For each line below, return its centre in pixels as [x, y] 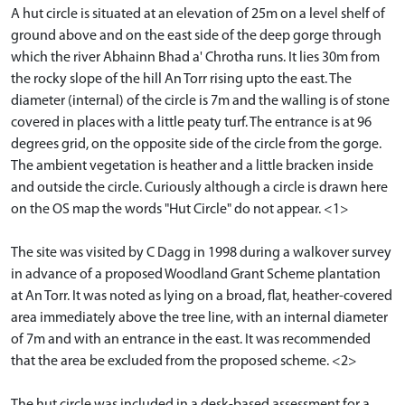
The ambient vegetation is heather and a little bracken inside [192, 166]
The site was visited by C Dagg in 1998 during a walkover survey [201, 253]
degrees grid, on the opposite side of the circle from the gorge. [196, 144]
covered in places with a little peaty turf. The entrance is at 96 [191, 122]
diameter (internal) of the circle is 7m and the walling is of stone [200, 101]
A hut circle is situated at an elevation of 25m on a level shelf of [198, 14]
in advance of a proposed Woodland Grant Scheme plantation [196, 274]
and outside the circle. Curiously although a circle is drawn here [199, 188]
